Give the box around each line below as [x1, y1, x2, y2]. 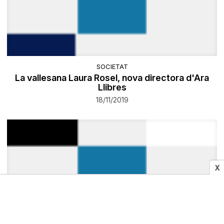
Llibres [97, 82, 126, 93]
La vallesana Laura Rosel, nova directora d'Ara [15, 72, 209, 83]
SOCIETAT [96, 62, 128, 71]
